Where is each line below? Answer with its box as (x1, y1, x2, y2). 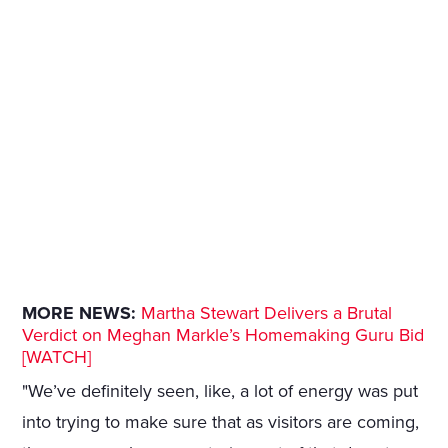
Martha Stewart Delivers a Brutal (141, 302, 393, 325)
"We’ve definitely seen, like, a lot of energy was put (22, 380, 419, 403)
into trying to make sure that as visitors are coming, (22, 411, 420, 434)
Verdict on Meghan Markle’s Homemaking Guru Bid (22, 324, 425, 347)
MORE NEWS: (22, 302, 137, 325)
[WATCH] (22, 346, 92, 369)
